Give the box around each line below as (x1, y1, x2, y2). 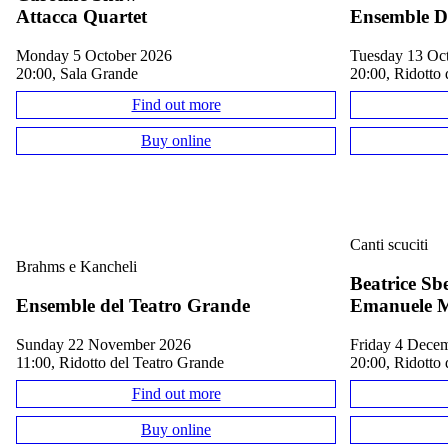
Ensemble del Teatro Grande (16, 294, 250, 316)
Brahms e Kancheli (16, 258, 137, 276)
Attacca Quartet (16, 6, 147, 28)
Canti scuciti (350, 236, 428, 254)
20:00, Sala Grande (16, 64, 138, 82)
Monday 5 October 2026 (30, 46, 172, 64)
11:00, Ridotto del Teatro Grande (16, 353, 224, 371)
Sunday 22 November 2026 (25, 335, 191, 353)
